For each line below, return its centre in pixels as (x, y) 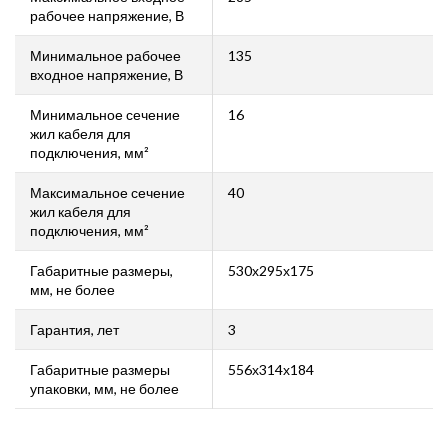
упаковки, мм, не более (104, 388)
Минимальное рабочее (105, 55)
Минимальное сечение (105, 114)
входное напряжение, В (106, 74)
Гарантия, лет (74, 329)
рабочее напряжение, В (107, 15)
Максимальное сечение (107, 192)
